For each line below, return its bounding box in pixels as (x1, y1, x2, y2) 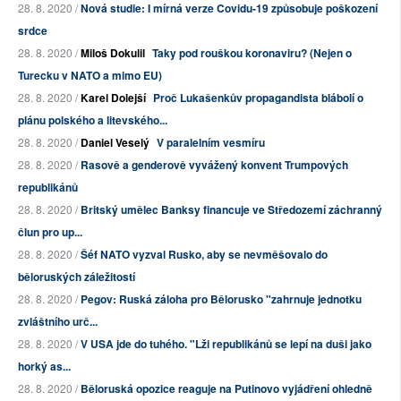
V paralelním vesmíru (157, 134, 265, 151)
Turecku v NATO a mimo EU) (18, 67, 162, 84)
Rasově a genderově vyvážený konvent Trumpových (81, 157, 348, 174)
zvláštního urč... (18, 313, 98, 330)
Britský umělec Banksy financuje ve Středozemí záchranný (81, 201, 382, 218)
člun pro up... (18, 224, 82, 241)
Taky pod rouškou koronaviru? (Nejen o (152, 45, 352, 62)
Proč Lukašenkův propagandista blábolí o (153, 90, 363, 107)
